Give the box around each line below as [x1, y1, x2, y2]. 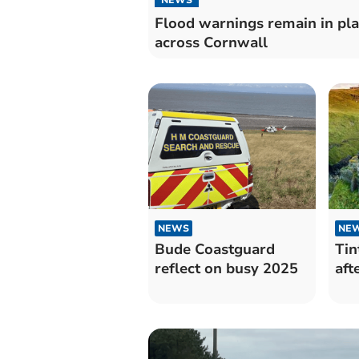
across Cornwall [154, 32, 268, 52]
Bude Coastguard [154, 239, 275, 259]
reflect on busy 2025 [154, 258, 298, 278]
